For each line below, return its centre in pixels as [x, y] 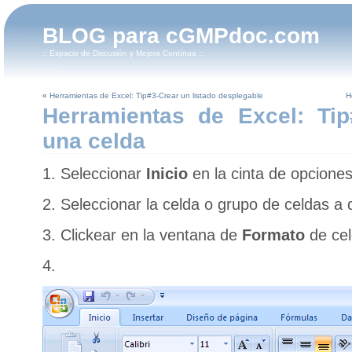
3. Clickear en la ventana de [142, 235]
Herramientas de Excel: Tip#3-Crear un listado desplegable [156, 95]
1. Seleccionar [94, 174]
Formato [275, 235]
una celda [93, 141]
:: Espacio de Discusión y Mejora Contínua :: [123, 53]
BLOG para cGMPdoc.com [181, 36]
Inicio [167, 174]
